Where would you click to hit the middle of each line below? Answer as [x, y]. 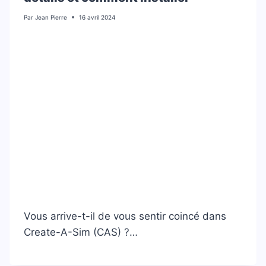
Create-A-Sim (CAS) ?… [81, 232]
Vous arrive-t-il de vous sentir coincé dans [125, 216]
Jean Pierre [51, 17]
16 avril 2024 [97, 17]
